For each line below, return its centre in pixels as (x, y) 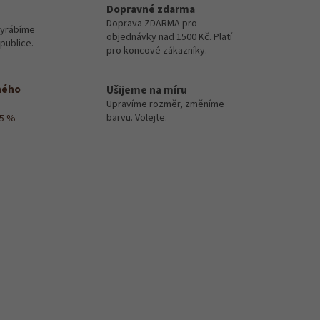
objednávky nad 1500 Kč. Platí (169, 37)
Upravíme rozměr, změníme (165, 104)
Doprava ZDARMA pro (152, 23)
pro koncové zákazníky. (157, 50)
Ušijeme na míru (147, 90)
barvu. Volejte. (137, 117)
